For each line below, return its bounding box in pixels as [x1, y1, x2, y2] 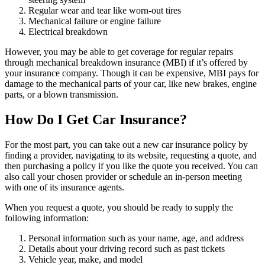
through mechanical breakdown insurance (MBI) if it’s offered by [5, 57, 248, 67]
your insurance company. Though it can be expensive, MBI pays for [5, 67, 258, 78]
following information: [5, 212, 89, 223]
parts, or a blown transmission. [5, 89, 118, 99]
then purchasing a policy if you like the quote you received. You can [5, 160, 258, 171]
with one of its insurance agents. [5, 182, 124, 192]
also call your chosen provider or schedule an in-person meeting [5, 171, 242, 182]
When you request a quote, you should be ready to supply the [5, 202, 233, 212]
